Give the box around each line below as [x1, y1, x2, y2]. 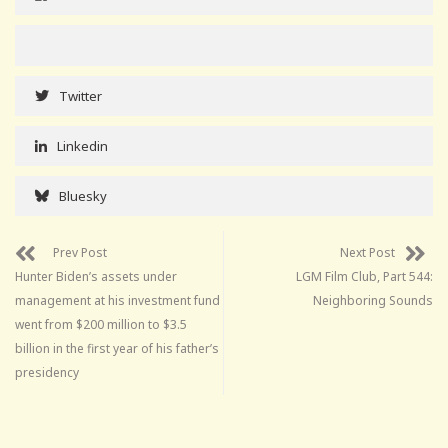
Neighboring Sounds [313, 291, 433, 309]
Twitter [59, 86, 102, 105]
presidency [15, 363, 79, 381]
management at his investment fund [15, 291, 220, 309]
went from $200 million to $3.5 [15, 315, 187, 333]
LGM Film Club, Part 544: [296, 267, 433, 285]
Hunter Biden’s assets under [15, 267, 177, 285]
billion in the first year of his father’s [15, 339, 219, 357]
